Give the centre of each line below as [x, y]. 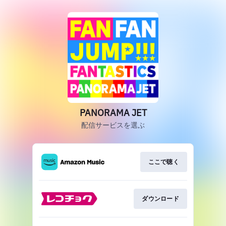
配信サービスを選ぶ [113, 125]
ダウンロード [160, 199]
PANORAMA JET [113, 113]
